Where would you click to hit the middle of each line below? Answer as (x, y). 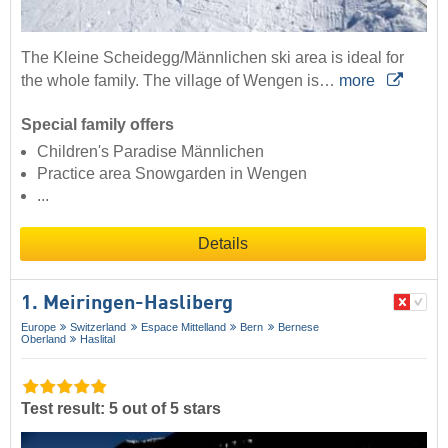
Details (223, 244)
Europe (38, 327)
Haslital (98, 339)
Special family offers (97, 125)
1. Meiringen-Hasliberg (127, 304)
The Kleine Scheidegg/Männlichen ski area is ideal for (212, 58)
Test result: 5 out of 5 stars (121, 408)
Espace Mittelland (183, 327)
